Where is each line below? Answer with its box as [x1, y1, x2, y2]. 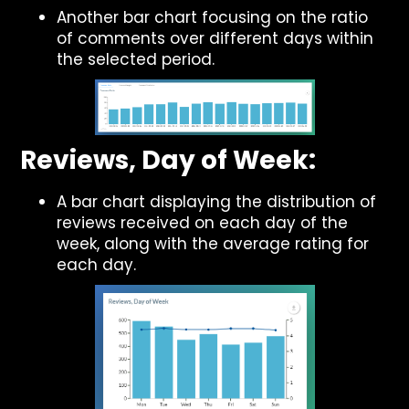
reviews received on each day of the [57, 212, 349, 234]
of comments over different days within [57, 27, 374, 49]
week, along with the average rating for [57, 233, 370, 255]
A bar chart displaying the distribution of [57, 191, 377, 213]
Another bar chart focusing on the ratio [57, 6, 369, 28]
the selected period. [57, 48, 215, 70]
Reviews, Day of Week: [20, 142, 317, 178]
